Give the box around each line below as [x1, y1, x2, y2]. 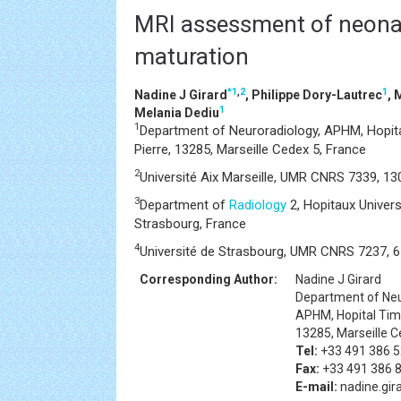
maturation [134, 43, 249, 70]
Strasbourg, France [134, 216, 246, 232]
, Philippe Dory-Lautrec [245, 88, 382, 102]
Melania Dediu [134, 106, 219, 120]
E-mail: [295, 380, 337, 394]
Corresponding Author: [140, 272, 277, 286]
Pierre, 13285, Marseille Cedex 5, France [134, 141, 366, 158]
